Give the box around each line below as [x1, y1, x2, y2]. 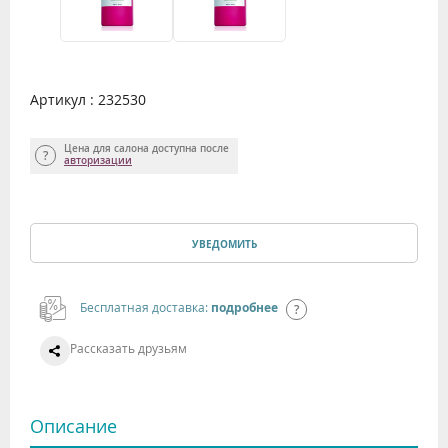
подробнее [211, 298, 278, 316]
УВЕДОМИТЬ [191, 236, 257, 251]
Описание [30, 413, 117, 438]
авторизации [64, 153, 132, 167]
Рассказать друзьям [70, 339, 187, 356]
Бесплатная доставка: [80, 298, 211, 315]
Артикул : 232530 [30, 89, 146, 109]
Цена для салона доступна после [64, 141, 229, 155]
